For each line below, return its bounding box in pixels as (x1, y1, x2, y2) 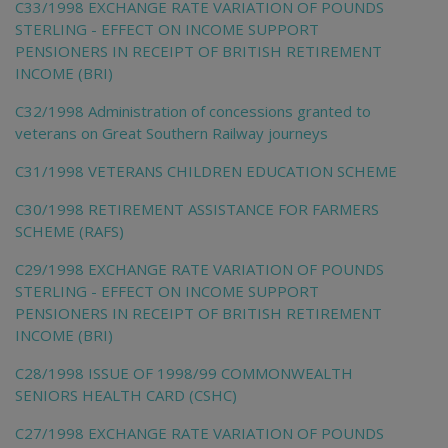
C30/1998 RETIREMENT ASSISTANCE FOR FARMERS (15, 198, 379, 219)
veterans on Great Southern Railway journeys (15, 122, 328, 143)
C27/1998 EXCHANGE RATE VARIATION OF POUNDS (15, 422, 384, 443)
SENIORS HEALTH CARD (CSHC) (15, 384, 237, 405)
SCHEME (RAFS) (15, 220, 124, 241)
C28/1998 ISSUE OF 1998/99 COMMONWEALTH (15, 362, 353, 383)
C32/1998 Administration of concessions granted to (15, 100, 371, 121)
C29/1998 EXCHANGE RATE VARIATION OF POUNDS (15, 258, 384, 279)
